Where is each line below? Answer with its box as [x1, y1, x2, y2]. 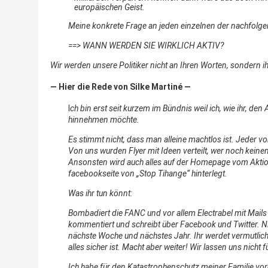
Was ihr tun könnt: [68, 188, 132, 198]
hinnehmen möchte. [68, 114, 139, 124]
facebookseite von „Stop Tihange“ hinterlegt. [68, 168, 227, 178]
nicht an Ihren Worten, [150, 60, 229, 70]
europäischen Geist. [74, 2, 145, 12]
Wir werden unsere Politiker [50, 60, 150, 70]
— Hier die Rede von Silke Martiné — [50, 82, 191, 92]
